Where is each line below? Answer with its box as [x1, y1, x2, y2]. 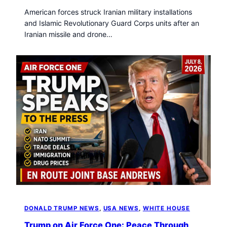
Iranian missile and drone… [24, 30, 112, 39]
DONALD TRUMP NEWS [24, 204, 99, 212]
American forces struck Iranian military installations [24, 8, 192, 17]
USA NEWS [103, 204, 139, 212]
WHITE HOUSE [142, 204, 190, 212]
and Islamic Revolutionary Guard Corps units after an [24, 19, 199, 28]
